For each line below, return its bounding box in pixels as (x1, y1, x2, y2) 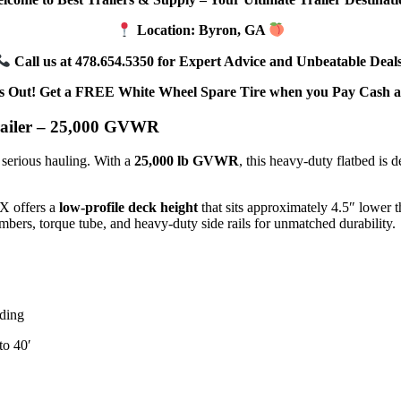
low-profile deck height (59, 200, 198, 216)
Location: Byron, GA (132, 22, 269, 38)
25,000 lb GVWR (134, 153, 239, 169)
